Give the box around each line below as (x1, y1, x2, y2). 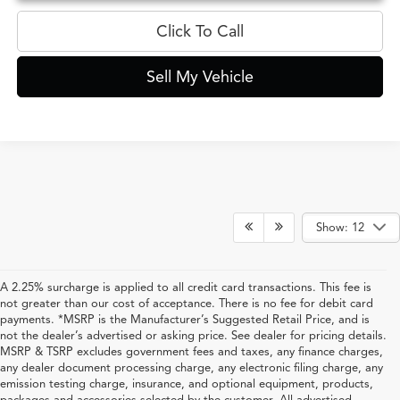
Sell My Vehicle (146, 66, 254, 87)
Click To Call (156, 21, 244, 41)
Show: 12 (316, 220, 364, 235)
